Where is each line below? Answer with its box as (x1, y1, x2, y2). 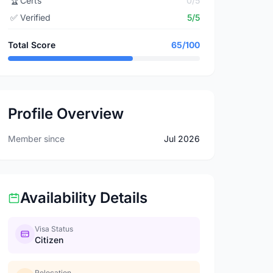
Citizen (35, 235, 64, 245)
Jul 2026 (163, 133, 200, 144)
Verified (20, 12, 51, 23)
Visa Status (35, 224, 74, 233)
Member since (8, 133, 65, 144)
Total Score (8, 40, 56, 50)
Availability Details (20, 189, 148, 207)
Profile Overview (8, 105, 124, 122)
